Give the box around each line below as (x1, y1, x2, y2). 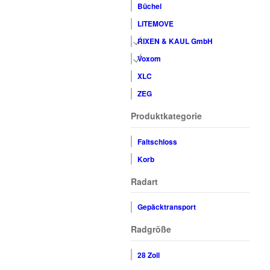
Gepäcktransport (137, 202, 196, 213)
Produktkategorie (131, 110, 202, 122)
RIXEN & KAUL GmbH (137, 36, 213, 47)
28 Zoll (137, 250, 160, 260)
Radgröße (131, 223, 171, 236)
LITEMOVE (137, 19, 174, 30)
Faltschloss (137, 136, 177, 147)
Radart (131, 175, 158, 187)
